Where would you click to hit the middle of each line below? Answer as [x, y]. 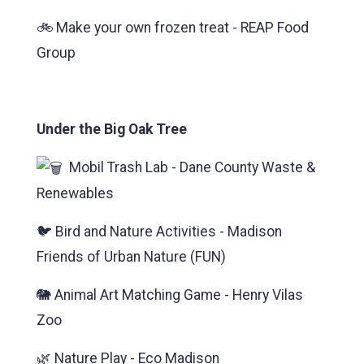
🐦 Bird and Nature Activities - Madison [159, 232]
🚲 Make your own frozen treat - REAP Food [173, 28]
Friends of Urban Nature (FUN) [131, 257]
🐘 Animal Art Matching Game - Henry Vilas [170, 295]
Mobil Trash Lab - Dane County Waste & [189, 168]
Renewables [75, 194]
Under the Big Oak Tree [112, 130]
